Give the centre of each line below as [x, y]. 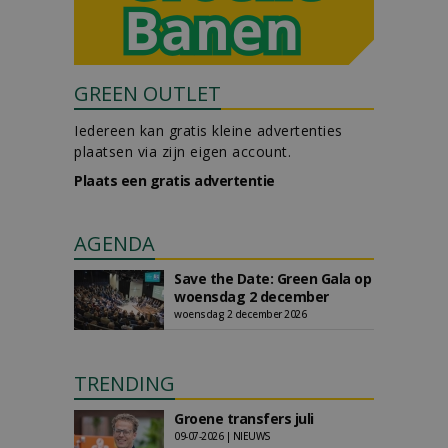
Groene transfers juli [244, 418]
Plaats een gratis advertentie [174, 180]
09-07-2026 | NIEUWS [222, 436]
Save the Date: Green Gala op [272, 278]
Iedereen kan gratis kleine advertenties [208, 130]
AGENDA [114, 243]
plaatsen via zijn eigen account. [182, 151]
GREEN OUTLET [147, 93]
